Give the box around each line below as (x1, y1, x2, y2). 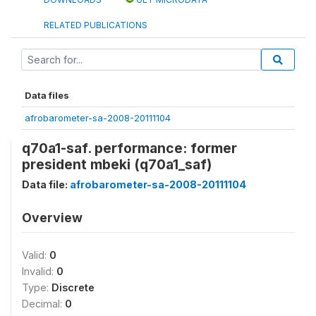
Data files (25, 89, 69, 101)
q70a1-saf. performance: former (22, 139, 237, 157)
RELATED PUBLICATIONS (44, 19, 147, 30)
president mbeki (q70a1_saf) (22, 155, 212, 173)
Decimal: (22, 297, 65, 310)
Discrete (51, 281, 95, 293)
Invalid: (22, 265, 56, 277)
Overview (22, 209, 83, 225)
